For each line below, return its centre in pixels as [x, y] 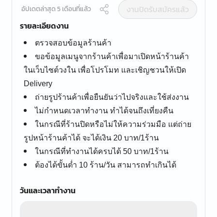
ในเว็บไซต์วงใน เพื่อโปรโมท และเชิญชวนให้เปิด [105, 70]
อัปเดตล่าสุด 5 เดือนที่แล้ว [56, 9]
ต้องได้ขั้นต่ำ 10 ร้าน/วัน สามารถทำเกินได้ [106, 165]
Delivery [38, 84]
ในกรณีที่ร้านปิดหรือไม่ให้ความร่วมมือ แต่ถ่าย [113, 124]
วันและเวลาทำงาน [48, 190]
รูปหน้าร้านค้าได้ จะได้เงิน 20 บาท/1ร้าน [91, 138]
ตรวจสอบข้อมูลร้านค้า [73, 43]
